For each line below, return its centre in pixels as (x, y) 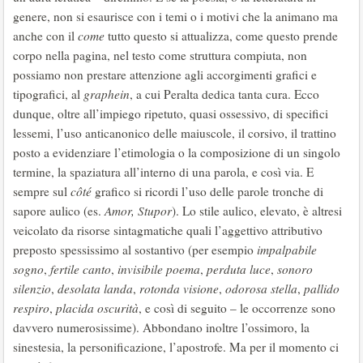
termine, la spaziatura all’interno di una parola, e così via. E (163, 172)
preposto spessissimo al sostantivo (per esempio (135, 250)
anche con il (45, 36)
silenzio (32, 288)
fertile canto (79, 269)
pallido (320, 288)
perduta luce (237, 269)
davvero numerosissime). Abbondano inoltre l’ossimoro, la (161, 327)
